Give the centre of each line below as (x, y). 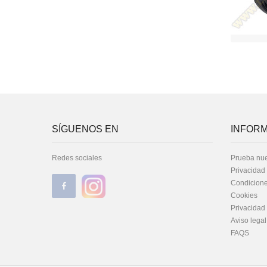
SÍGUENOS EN (85, 129)
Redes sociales (77, 158)
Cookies (244, 195)
